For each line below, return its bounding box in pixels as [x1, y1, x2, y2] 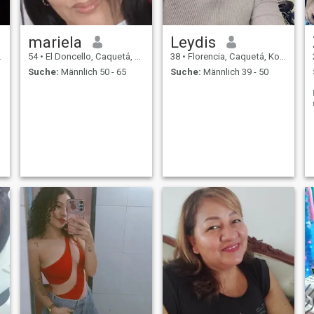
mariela [27, 32, 82, 51]
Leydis [170, 32, 216, 51]
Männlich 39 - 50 [200, 67, 268, 78]
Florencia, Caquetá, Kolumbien [185, 50, 280, 62]
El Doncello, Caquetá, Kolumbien [43, 50, 135, 62]
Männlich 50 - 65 [58, 67, 126, 78]
